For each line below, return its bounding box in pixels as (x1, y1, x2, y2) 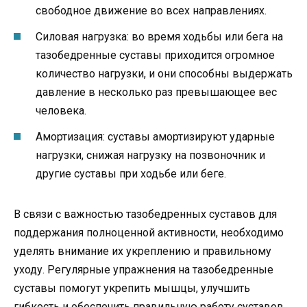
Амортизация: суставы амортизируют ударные (36, 130, 275, 144)
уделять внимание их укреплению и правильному (14, 245, 271, 258)
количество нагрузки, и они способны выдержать (36, 67, 293, 81)
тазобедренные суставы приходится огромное (36, 49, 275, 62)
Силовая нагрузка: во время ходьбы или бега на (36, 30, 283, 44)
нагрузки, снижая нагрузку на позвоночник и (36, 149, 265, 162)
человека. (36, 104, 86, 118)
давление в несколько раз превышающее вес (36, 86, 277, 99)
